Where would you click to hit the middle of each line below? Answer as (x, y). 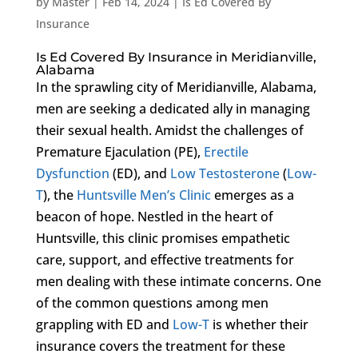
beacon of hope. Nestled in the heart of (154, 216)
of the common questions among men (152, 302)
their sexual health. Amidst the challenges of (169, 130)
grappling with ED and (104, 324)
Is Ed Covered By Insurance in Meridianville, (176, 57)
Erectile (226, 151)
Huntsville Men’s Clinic (143, 195)
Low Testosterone (225, 173)
